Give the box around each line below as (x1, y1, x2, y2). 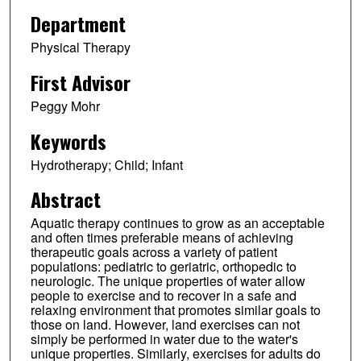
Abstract (30, 185, 101, 214)
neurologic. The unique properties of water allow (30, 272, 305, 291)
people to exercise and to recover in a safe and (30, 286, 297, 305)
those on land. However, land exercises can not (30, 315, 300, 334)
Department (30, 8, 126, 38)
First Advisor (30, 67, 131, 97)
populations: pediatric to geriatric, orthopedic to (30, 257, 297, 276)
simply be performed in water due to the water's (30, 330, 298, 349)
